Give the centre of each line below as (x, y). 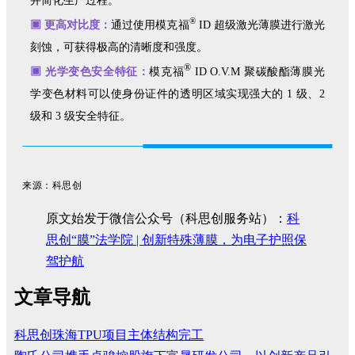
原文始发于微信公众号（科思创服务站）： (166, 218)
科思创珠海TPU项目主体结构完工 (109, 335)
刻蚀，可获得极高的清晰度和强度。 (119, 47)
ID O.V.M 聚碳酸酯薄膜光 (258, 71)
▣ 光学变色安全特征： (90, 71)
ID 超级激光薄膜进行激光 (260, 25)
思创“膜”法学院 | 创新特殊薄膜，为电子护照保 (176, 239)
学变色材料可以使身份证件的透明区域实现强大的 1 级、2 (177, 94)
